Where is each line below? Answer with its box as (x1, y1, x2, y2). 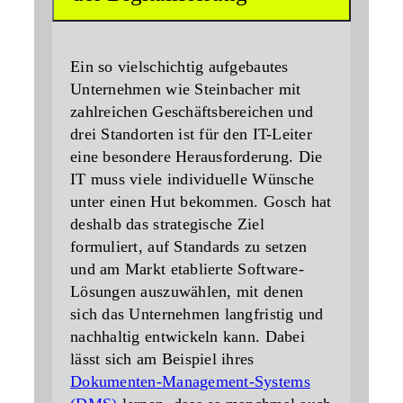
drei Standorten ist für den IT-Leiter (70, 125, 312, 144)
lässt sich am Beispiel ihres (70, 350, 255, 369)
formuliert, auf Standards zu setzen (70, 237, 308, 256)
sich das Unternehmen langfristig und (70, 305, 324, 324)
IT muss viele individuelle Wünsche (70, 170, 315, 189)
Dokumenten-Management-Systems (70, 372, 310, 391)
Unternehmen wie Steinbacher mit (70, 80, 301, 99)
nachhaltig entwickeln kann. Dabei (70, 327, 305, 346)
